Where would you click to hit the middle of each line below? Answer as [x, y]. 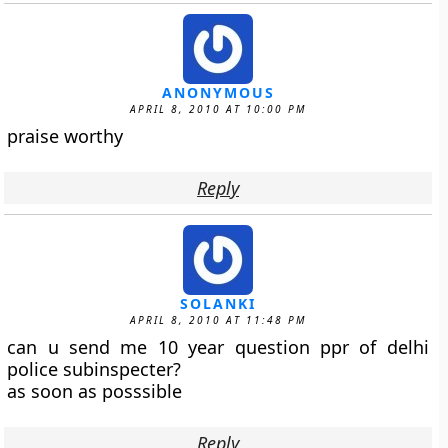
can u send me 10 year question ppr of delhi [218, 347]
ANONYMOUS [218, 92]
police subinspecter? [94, 369]
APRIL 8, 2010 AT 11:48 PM [218, 320]
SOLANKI [218, 303]
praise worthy [65, 136]
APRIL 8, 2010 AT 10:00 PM [218, 109]
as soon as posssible [95, 391]
